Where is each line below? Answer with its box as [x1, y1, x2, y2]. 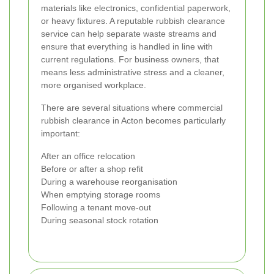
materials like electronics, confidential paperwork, [41, 3, 231, 13]
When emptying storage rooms [41, 190, 160, 200]
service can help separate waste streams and [41, 29, 217, 39]
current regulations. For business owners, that [41, 54, 219, 65]
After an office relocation [41, 151, 135, 161]
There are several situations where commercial [41, 103, 223, 113]
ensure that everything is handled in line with [41, 42, 213, 52]
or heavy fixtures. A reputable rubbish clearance [41, 16, 225, 26]
